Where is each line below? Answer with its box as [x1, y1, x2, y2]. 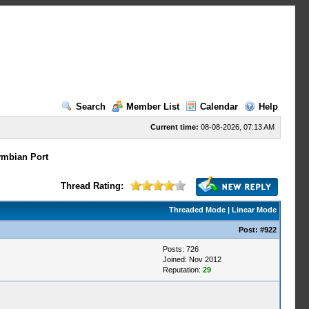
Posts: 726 [162, 245, 199, 253]
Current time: [150, 123, 199, 131]
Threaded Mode [168, 206, 226, 214]
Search [75, 101, 106, 112]
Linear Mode [231, 206, 277, 214]
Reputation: [162, 266, 203, 274]
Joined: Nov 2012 [162, 255, 221, 263]
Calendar [199, 101, 238, 112]
